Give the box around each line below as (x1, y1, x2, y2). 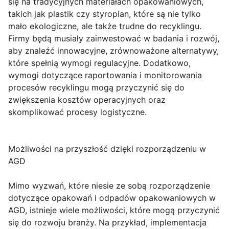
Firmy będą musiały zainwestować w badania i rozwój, (8, 33, 219, 43)
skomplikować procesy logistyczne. (8, 107, 147, 117)
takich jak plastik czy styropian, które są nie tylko (8, 9, 201, 19)
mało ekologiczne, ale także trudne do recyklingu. (8, 21, 201, 31)
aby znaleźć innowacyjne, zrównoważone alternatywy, (8, 45, 219, 56)
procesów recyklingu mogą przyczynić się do (8, 82, 185, 93)
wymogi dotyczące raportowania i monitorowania (8, 70, 202, 80)
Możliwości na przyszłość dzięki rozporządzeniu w (8, 144, 206, 154)
